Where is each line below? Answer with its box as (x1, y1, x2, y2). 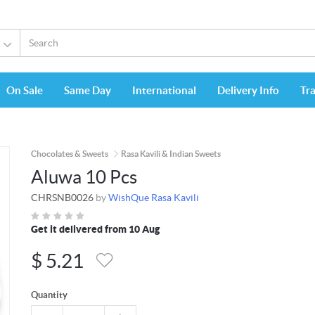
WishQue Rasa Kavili (108, 192, 199, 204)
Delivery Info (217, 84, 279, 97)
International (132, 84, 196, 97)
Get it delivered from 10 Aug (31, 224, 160, 236)
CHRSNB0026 (31, 192, 94, 204)
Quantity (31, 290, 67, 301)
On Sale (6, 84, 43, 97)
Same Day (64, 84, 111, 97)
